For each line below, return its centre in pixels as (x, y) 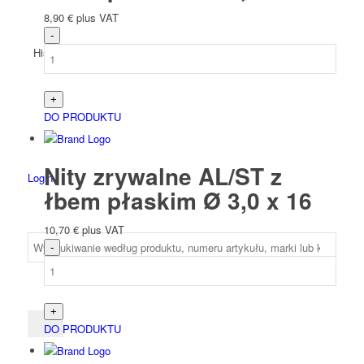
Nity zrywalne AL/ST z (162, 176)
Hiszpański (59, 52)
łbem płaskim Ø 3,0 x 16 (178, 201)
